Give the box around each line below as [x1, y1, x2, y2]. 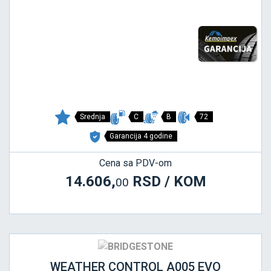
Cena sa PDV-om [99, 157, 172, 169]
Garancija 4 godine [109, 132, 172, 141]
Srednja [79, 113, 105, 122]
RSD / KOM [128, 172, 206, 190]
